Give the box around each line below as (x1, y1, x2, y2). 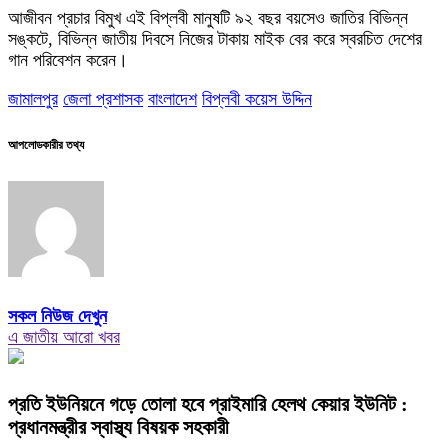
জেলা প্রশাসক (63, 88, 143, 109)
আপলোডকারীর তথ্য (8, 137, 84, 152)
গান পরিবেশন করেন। (8, 49, 128, 70)
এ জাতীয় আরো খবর (8, 327, 120, 348)
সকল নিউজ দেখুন (8, 306, 107, 327)
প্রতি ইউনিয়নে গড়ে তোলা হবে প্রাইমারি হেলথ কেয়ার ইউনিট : (8, 393, 408, 416)
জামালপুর (8, 88, 58, 109)
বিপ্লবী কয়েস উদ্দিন (202, 88, 312, 109)
